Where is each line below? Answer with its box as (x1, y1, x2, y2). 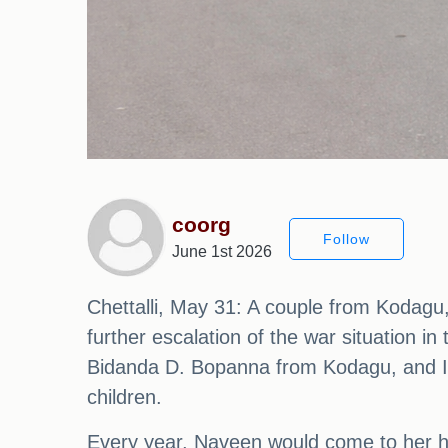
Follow (323, 230, 370, 247)
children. (87, 386, 162, 408)
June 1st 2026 (172, 243, 272, 260)
